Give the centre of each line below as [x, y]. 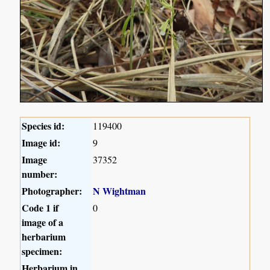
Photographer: [52, 190]
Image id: [41, 142]
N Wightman [120, 190]
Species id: [43, 125]
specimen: [42, 251]
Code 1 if [40, 207]
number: [40, 174]
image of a [43, 222]
